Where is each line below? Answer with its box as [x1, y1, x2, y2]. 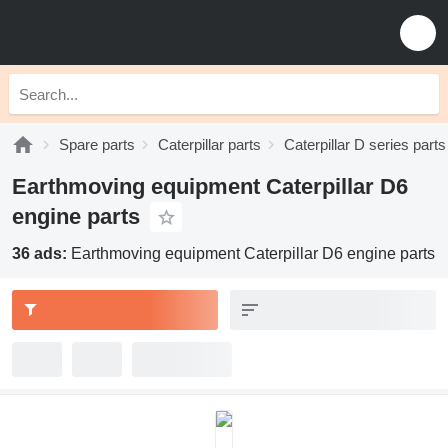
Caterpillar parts [158, 136, 261, 153]
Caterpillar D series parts [284, 136, 446, 153]
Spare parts [59, 136, 135, 153]
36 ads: [12, 245, 71, 262]
